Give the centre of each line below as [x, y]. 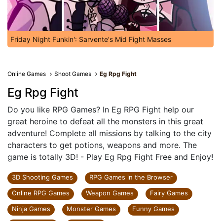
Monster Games [91, 209]
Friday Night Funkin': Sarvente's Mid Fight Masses [91, 39]
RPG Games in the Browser [131, 177]
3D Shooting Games [42, 177]
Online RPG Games [41, 193]
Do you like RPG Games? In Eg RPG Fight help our [101, 110]
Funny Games [153, 209]
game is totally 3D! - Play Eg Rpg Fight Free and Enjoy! [110, 157]
